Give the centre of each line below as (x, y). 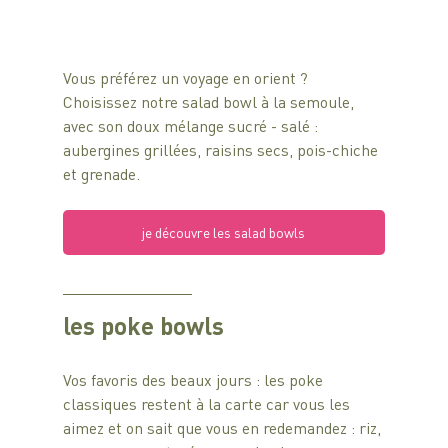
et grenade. (103, 174)
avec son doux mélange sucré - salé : (192, 126)
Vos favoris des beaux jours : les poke (194, 380)
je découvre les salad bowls (224, 232)
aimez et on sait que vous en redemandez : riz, (223, 428)
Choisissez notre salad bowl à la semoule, (210, 102)
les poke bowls (143, 326)
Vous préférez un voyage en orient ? (187, 78)
